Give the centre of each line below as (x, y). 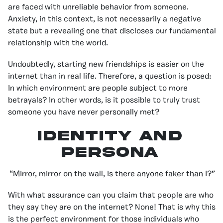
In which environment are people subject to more (98, 88)
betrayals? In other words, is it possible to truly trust (104, 100)
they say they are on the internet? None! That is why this (112, 207)
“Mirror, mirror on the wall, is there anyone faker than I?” (112, 174)
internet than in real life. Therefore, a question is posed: (110, 76)
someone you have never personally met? (84, 112)
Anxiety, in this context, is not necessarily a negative (105, 19)
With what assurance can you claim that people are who (111, 195)
